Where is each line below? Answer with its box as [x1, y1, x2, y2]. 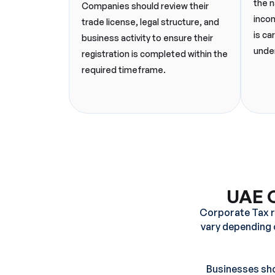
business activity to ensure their [82, 33, 213, 43]
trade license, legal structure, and [82, 17, 219, 27]
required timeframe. [82, 64, 166, 75]
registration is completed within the [82, 48, 228, 59]
